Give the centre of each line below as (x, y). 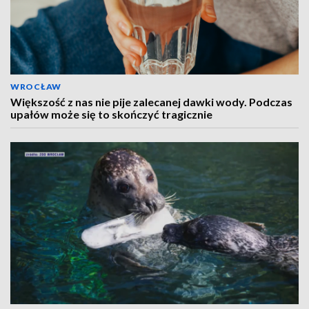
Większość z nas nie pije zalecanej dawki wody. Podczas (151, 102)
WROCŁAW (36, 87)
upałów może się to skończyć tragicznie (111, 114)
